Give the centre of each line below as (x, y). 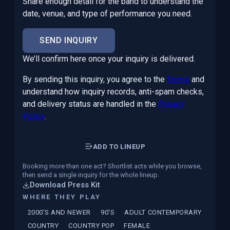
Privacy (171, 104)
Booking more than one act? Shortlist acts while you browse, (112, 166)
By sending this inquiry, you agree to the (94, 79)
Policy (34, 116)
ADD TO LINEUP (119, 146)
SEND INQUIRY (69, 40)
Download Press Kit (65, 185)
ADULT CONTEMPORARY (163, 212)
